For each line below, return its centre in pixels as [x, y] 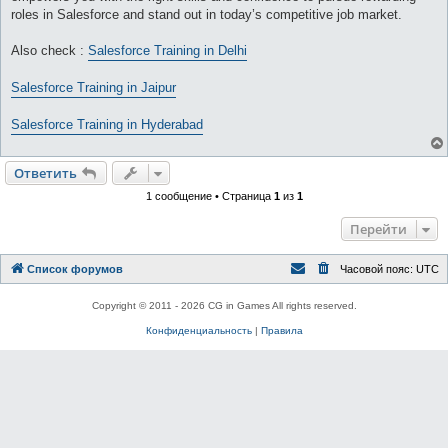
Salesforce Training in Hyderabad [107, 125]
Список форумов [75, 269]
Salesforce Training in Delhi [167, 51]
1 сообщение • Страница [209, 196]
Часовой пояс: [378, 269]
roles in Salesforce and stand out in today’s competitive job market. [206, 15]
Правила [281, 331]
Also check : [49, 51]
